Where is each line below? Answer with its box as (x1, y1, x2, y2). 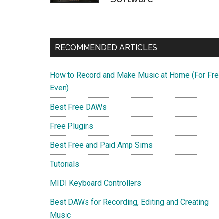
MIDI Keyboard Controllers (50, 178, 141, 188)
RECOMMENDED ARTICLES (55, 43, 157, 53)
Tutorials (50, 159, 79, 169)
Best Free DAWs (50, 102, 107, 112)
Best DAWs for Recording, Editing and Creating (50, 197, 209, 207)
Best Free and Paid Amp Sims (50, 140, 153, 150)
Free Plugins (50, 121, 93, 131)
